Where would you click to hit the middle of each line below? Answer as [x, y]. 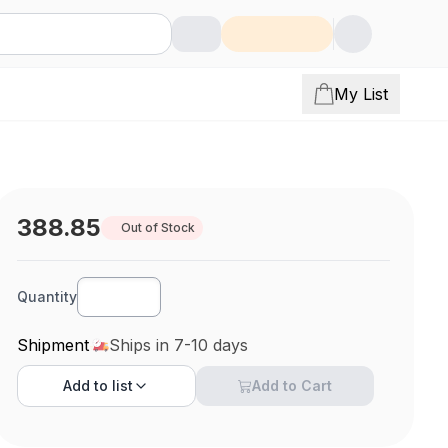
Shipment [53, 345]
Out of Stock [158, 227]
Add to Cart [292, 385]
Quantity [47, 296]
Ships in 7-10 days [179, 345]
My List [361, 94]
